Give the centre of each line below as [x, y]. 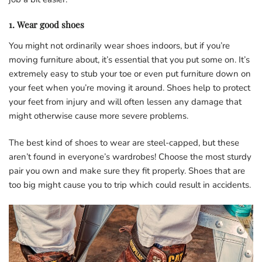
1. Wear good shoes [46, 25]
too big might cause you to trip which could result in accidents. [130, 185]
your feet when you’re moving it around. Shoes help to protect [130, 88]
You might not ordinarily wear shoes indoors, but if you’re [119, 46]
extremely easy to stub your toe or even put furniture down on [130, 74]
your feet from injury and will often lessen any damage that [125, 102]
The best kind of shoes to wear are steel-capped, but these [124, 143]
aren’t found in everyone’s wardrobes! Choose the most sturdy [130, 157]
